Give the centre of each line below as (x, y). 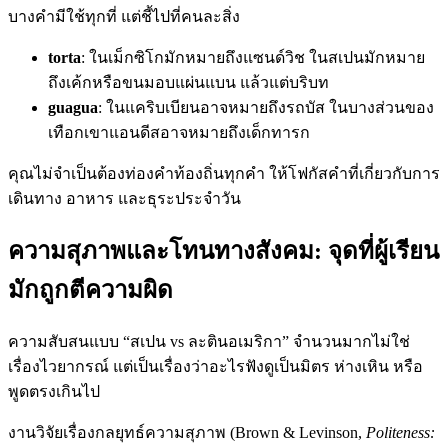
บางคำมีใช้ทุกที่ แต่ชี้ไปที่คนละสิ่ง (124, 17)
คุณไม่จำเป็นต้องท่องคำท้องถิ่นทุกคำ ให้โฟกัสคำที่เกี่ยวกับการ (224, 174)
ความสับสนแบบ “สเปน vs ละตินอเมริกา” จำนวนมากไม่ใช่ (209, 342)
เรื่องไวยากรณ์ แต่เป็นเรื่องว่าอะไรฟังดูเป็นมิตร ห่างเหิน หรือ (215, 367)
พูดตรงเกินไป (54, 392)
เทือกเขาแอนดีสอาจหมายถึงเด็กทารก (179, 133)
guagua (73, 108)
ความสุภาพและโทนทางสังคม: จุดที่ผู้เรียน (223, 251)
